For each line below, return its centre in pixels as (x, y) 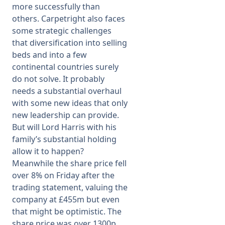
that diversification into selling (70, 43)
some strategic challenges (62, 31)
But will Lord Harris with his (64, 127)
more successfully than (56, 7)
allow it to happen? (48, 151)
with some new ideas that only (70, 103)
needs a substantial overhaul (67, 91)
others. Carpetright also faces (69, 19)
